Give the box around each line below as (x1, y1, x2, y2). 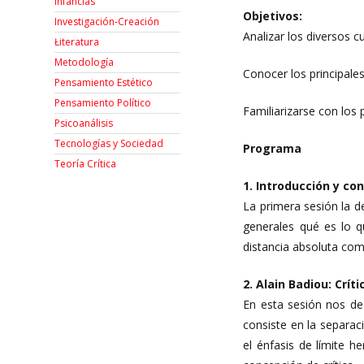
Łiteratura (54, 35, 100, 50)
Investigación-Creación (54, 15, 160, 29)
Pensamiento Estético (54, 76, 154, 90)
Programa (243, 141, 302, 156)
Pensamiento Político (54, 96, 152, 110)
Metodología (54, 55, 115, 70)
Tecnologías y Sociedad (54, 136, 164, 151)
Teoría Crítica (54, 157, 117, 171)
